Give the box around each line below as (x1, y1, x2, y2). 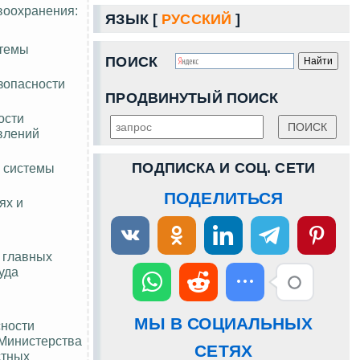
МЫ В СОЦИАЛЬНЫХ (133, 313, 313, 333)
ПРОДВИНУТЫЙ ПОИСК (105, 89, 279, 106)
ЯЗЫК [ (105, 10, 162, 27)
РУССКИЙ (162, 10, 232, 27)
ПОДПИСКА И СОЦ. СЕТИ (132, 159, 315, 176)
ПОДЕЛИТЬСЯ (163, 188, 284, 207)
